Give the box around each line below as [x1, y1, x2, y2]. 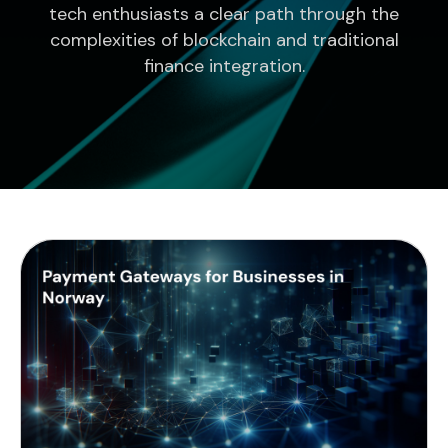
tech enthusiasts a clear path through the [49, 2, 399, 26]
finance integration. [143, 54, 305, 78]
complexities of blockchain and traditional [49, 28, 399, 52]
